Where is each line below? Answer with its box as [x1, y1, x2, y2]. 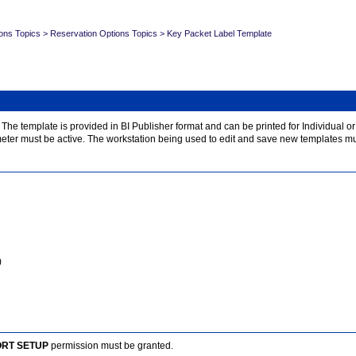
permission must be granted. [48, 339, 173, 351]
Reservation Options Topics [50, 28, 157, 38]
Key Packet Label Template [167, 28, 272, 38]
